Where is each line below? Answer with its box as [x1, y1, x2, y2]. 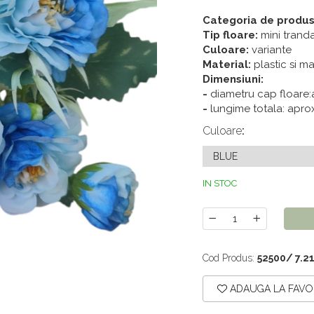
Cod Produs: [203, 252, 254, 264]
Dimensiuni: [203, 73, 264, 86]
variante [249, 43, 292, 56]
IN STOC [203, 178, 237, 189]
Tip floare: [203, 29, 258, 41]
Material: [203, 58, 251, 71]
